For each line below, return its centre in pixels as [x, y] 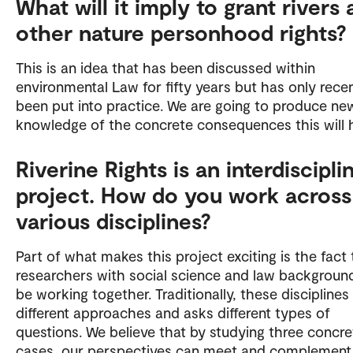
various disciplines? [116, 220]
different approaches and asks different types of [173, 312]
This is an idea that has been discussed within [165, 67]
